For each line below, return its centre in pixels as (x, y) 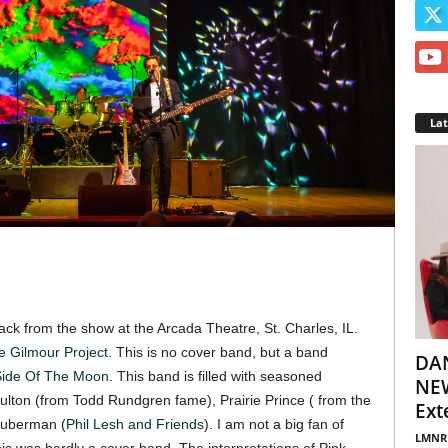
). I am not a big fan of (273, 424)
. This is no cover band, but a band (217, 352)
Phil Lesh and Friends (134, 424)
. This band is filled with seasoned (215, 376)
